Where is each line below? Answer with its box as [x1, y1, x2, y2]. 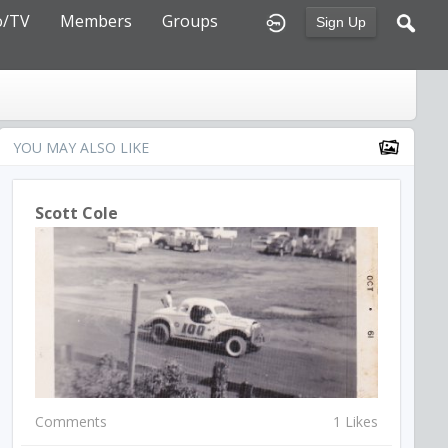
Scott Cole [35, 202, 119, 224]
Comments [35, 412, 108, 432]
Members [60, 10, 132, 32]
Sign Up [316, 14, 366, 31]
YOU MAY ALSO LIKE [13, 138, 150, 157]
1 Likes [332, 412, 378, 432]
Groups [162, 10, 218, 32]
